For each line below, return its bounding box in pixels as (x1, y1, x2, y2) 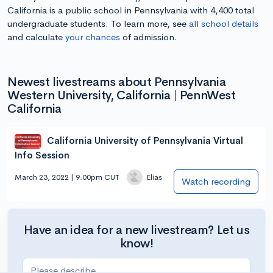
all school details (189, 17, 258, 29)
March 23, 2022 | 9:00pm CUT (15, 172, 119, 183)
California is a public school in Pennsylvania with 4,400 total (7, 4, 254, 16)
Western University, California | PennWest (7, 87, 236, 103)
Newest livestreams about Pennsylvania (7, 74, 226, 90)
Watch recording (182, 175, 250, 187)
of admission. (120, 30, 177, 43)
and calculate (7, 30, 65, 43)
